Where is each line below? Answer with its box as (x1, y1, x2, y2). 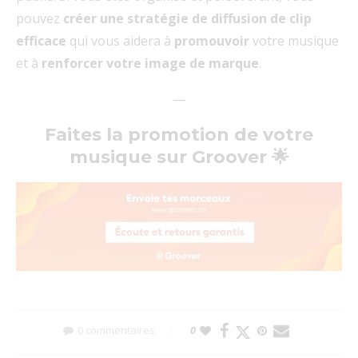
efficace (16, 32, 70, 50)
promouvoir (174, 32, 249, 50)
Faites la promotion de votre (45, 124, 313, 146)
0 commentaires (77, 323, 155, 338)
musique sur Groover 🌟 (69, 146, 289, 169)
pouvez (16, 10, 60, 28)
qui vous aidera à (70, 32, 174, 50)
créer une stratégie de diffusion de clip (60, 10, 312, 28)
